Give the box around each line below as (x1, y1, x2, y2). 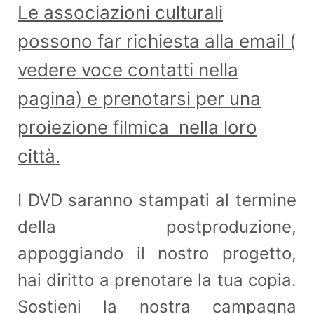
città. (18, 144, 60, 167)
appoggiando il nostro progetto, (18, 243, 296, 264)
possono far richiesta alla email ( (18, 29, 296, 52)
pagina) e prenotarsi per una (18, 87, 261, 109)
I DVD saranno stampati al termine (18, 189, 296, 210)
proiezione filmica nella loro (18, 116, 257, 138)
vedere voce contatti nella (18, 58, 238, 81)
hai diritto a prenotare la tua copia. (18, 269, 296, 290)
